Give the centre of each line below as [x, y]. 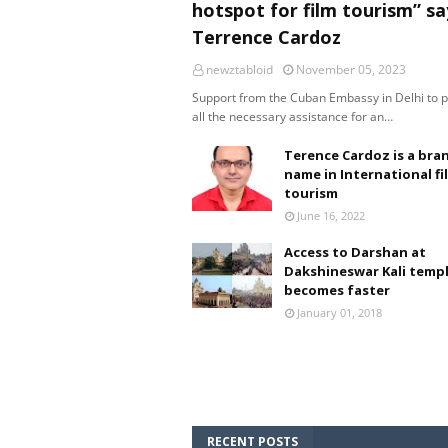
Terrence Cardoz [266, 37]
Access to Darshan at [355, 252]
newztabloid [239, 69]
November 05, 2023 [351, 69]
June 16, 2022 [331, 215]
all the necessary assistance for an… [292, 116]
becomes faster [337, 290]
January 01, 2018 [339, 312]
